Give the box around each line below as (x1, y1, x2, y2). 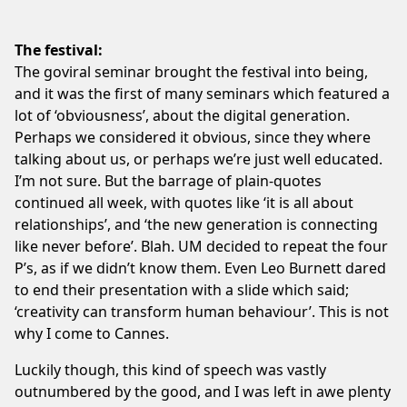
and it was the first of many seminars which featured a (15, 83, 390, 104)
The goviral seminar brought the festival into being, (15, 61, 368, 82)
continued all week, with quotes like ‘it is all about (15, 192, 353, 213)
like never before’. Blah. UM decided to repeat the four (15, 235, 388, 256)
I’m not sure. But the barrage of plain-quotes (15, 170, 322, 191)
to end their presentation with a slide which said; (15, 279, 349, 300)
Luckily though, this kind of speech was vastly (15, 359, 326, 380)
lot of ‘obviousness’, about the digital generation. (15, 104, 350, 125)
